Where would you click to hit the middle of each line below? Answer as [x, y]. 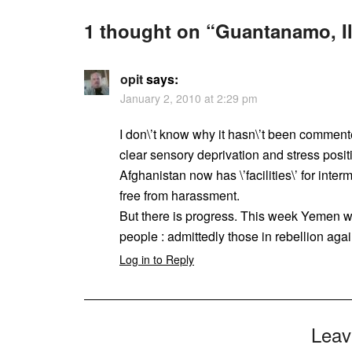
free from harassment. [180, 195]
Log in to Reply [157, 259]
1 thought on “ [150, 30]
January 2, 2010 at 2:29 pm [189, 98]
